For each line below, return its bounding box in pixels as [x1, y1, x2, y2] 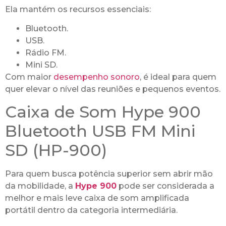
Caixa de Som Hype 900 [5, 102, 201, 122]
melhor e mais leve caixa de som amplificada [5, 193, 189, 203]
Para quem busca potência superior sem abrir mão [5, 169, 213, 179]
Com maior [5, 72, 53, 82]
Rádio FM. [25, 47, 66, 58]
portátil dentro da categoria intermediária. [5, 205, 178, 215]
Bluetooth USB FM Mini [5, 121, 195, 141]
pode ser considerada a [117, 181, 214, 191]
